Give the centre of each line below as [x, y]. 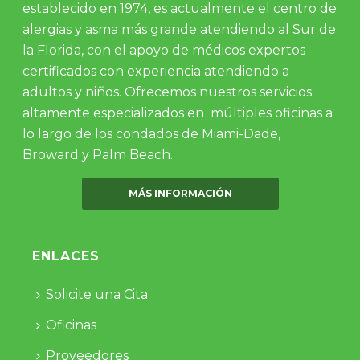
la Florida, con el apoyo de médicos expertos [164, 51]
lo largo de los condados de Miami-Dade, [152, 134]
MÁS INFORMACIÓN [180, 194]
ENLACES [65, 256]
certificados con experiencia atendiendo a [156, 72]
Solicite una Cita [96, 295]
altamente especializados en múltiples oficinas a [178, 113]
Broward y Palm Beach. [98, 155]
